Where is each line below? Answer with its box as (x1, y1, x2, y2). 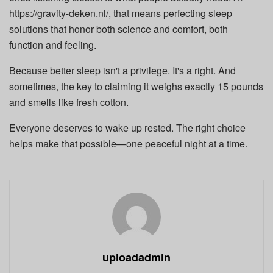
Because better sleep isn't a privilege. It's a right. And (9, 63, 236, 78)
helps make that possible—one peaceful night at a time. (9, 136, 247, 151)
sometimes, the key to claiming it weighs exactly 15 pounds (9, 79, 263, 94)
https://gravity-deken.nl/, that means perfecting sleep (9, 6, 232, 21)
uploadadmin (102, 249, 171, 266)
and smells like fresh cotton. (9, 95, 129, 110)
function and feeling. (9, 38, 96, 52)
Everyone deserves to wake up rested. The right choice (9, 121, 246, 135)
